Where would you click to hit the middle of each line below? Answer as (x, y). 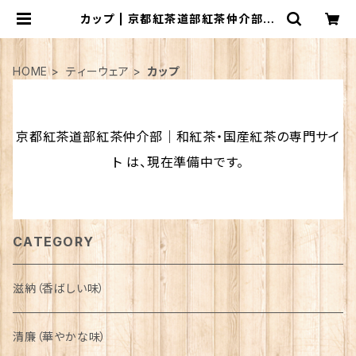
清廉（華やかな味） (60, 337)
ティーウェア (98, 71)
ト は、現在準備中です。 (178, 162)
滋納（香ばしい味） (59, 288)
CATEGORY (54, 242)
